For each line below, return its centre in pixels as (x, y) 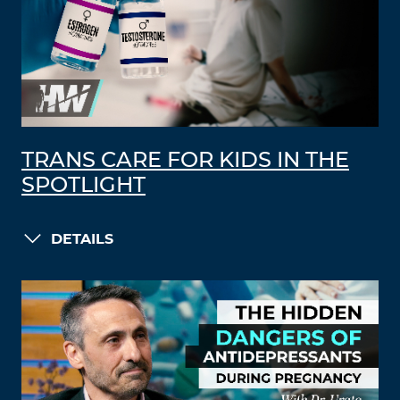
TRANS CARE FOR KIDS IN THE (185, 161)
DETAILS (82, 239)
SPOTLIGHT (83, 186)
